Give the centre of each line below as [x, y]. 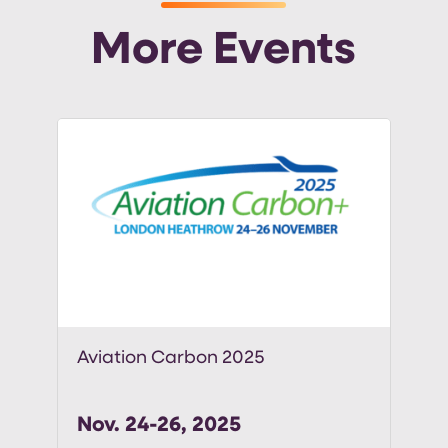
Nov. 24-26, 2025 [158, 426]
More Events [224, 52]
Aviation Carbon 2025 [170, 359]
